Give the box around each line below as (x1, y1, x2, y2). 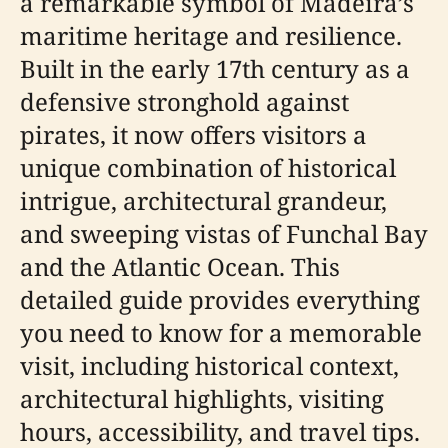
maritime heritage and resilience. (20, 19, 402, 52)
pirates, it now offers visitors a (20, 118, 367, 151)
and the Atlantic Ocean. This (20, 250, 340, 283)
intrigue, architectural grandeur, (20, 184, 387, 217)
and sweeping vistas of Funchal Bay (20, 217, 428, 250)
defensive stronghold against (20, 85, 349, 118)
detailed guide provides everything (20, 283, 420, 316)
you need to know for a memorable (20, 316, 422, 349)
